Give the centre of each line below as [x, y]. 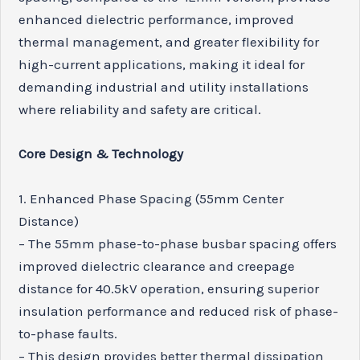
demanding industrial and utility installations [164, 87]
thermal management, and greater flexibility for [169, 42]
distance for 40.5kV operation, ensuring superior [169, 288]
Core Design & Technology [101, 154]
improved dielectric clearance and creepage [157, 266]
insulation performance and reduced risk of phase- [179, 311]
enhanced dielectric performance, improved [157, 20]
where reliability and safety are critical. [140, 110]
